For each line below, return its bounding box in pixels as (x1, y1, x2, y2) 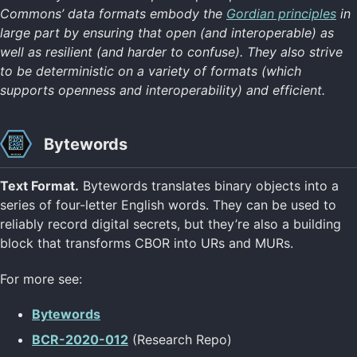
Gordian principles (226, 5, 336, 22)
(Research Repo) (128, 331, 232, 348)
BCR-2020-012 (32, 331, 128, 348)
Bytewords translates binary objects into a (79, 177, 339, 194)
